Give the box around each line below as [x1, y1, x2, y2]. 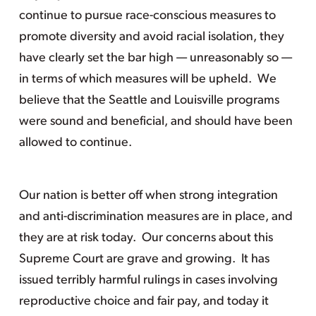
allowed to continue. [18, 136, 135, 150]
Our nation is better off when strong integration [18, 189, 278, 202]
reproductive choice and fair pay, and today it [18, 295, 269, 308]
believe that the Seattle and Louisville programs [18, 94, 279, 107]
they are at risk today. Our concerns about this [18, 231, 273, 245]
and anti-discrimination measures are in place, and [18, 210, 293, 224]
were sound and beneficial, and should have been [18, 115, 293, 128]
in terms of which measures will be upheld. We [18, 73, 276, 86]
